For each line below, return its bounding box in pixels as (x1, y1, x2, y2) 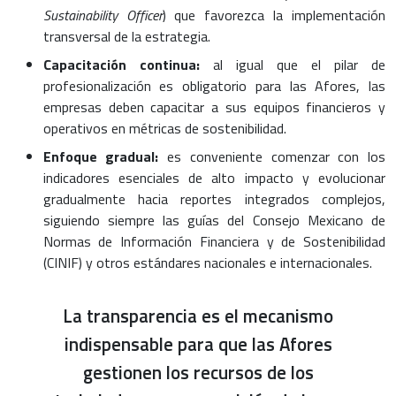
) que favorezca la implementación (162, 4, 386, 27)
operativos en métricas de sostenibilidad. (42, 118, 286, 140)
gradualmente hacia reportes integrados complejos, (42, 188, 385, 210)
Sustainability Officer (42, 4, 163, 27)
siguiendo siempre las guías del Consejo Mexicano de (42, 209, 385, 232)
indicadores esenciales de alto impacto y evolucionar (42, 167, 385, 189)
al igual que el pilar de (199, 54, 386, 76)
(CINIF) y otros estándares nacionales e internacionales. (42, 252, 372, 274)
